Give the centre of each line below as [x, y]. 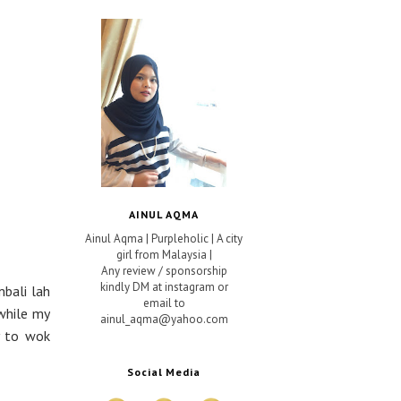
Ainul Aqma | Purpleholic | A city [164, 238]
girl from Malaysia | [164, 254]
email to [164, 303]
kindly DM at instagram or [164, 286]
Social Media [164, 371]
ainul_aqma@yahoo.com [164, 319]
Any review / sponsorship [164, 270]
